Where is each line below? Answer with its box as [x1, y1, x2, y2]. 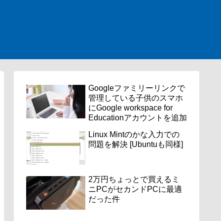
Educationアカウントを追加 [88, 113, 187, 122]
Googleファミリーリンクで [88, 84, 185, 92]
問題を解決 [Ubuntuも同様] [88, 140, 183, 148]
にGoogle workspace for [88, 104, 173, 112]
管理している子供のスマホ [88, 94, 183, 102]
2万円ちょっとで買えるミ [88, 175, 180, 184]
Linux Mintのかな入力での [88, 130, 180, 139]
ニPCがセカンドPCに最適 [88, 185, 182, 194]
